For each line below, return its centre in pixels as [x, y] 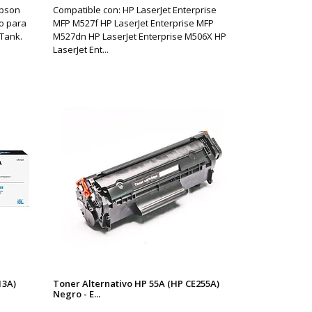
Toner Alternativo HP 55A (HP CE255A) [136, 283]
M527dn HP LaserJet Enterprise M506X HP [140, 36]
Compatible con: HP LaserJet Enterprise [135, 9]
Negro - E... [77, 294]
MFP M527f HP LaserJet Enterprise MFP [133, 23]
